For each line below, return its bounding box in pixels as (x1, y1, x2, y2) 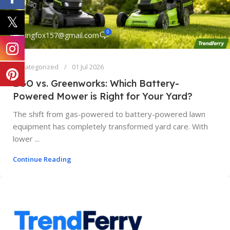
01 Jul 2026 (72, 62, 104, 71)
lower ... (13, 133, 40, 144)
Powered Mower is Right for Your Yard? (13, 90, 193, 102)
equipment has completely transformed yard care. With (13, 121, 208, 131)
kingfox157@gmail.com (22, 30, 99, 40)
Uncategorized (13, 62, 59, 71)
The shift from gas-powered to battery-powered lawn (13, 108, 205, 119)
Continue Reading (13, 154, 71, 164)
